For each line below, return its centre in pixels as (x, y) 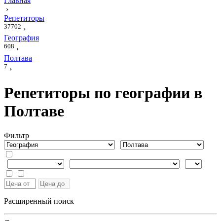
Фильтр (17, 135)
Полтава (18, 58)
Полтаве (34, 111)
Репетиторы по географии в (103, 93)
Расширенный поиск (39, 201)
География (21, 38)
